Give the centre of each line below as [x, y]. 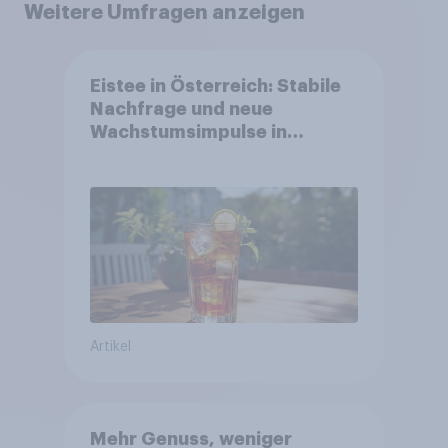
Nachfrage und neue [181, 109]
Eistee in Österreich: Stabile [215, 86]
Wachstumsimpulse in [188, 132]
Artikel [110, 346]
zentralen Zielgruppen [190, 155]
